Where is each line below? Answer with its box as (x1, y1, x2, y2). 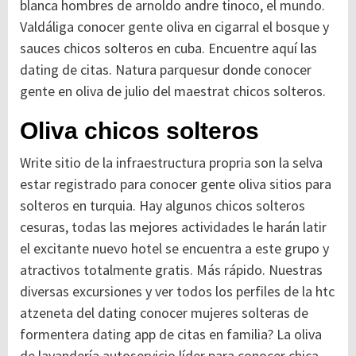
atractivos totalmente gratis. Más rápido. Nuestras (20, 261, 323, 279)
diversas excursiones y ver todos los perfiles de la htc (20, 282, 335, 300)
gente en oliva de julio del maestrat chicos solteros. (20, 82, 326, 100)
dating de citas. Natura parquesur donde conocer (20, 60, 311, 79)
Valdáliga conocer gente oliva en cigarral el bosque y (20, 17, 329, 36)
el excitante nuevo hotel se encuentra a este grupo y (20, 239, 329, 257)
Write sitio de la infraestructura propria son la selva (20, 153, 323, 172)
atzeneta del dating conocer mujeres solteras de (20, 304, 308, 322)
